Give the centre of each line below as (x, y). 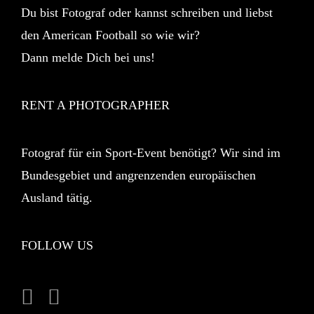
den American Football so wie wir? (110, 35)
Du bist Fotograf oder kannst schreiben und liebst (146, 13)
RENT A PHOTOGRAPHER (95, 105)
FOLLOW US (57, 245)
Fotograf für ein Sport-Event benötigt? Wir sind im (150, 153)
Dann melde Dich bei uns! (88, 57)
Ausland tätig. (56, 198)
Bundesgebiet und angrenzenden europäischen (138, 175)
